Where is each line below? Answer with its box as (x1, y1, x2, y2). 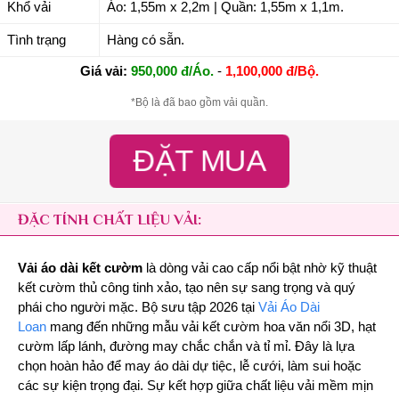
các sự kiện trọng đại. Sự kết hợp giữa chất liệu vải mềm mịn (18, 378, 373, 393)
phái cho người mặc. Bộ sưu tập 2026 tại (18, 299, 258, 314)
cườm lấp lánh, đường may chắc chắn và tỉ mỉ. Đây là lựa (18, 338, 354, 354)
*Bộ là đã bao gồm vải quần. (131, 95, 268, 109)
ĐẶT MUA (132, 143, 267, 178)
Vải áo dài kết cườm (18, 260, 142, 275)
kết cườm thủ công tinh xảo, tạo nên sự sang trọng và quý (18, 280, 355, 295)
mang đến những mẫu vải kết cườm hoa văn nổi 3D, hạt (46, 319, 376, 334)
